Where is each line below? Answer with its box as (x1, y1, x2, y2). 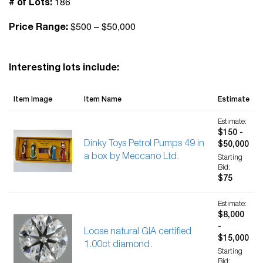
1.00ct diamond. (84, 241, 152, 251)
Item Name (84, 96, 122, 104)
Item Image (14, 96, 52, 104)
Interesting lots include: (9, 64, 119, 74)
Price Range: (9, 23, 68, 33)
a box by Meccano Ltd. (84, 153, 179, 163)
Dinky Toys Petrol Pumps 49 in (84, 140, 204, 150)
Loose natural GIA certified (84, 228, 191, 238)
